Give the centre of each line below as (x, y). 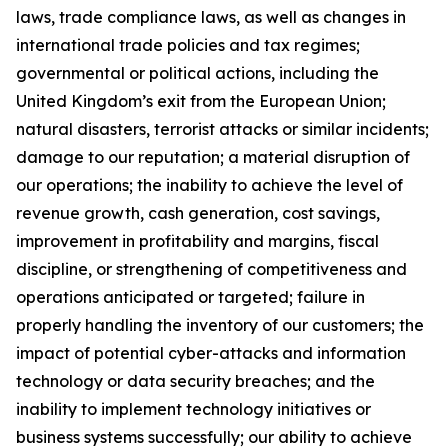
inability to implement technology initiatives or (193, 409)
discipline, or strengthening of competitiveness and (211, 269)
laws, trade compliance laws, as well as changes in (211, 17)
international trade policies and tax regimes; (188, 45)
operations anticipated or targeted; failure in (190, 297)
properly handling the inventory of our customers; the (220, 325)
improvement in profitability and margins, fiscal (197, 241)
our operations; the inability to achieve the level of (209, 185)
